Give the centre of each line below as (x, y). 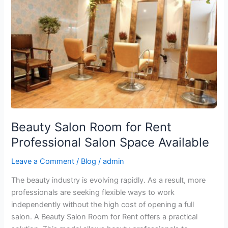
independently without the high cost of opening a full (103, 205)
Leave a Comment (43, 161)
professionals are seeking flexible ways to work (93, 193)
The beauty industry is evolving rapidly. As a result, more (109, 180)
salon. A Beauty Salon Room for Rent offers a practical (105, 217)
